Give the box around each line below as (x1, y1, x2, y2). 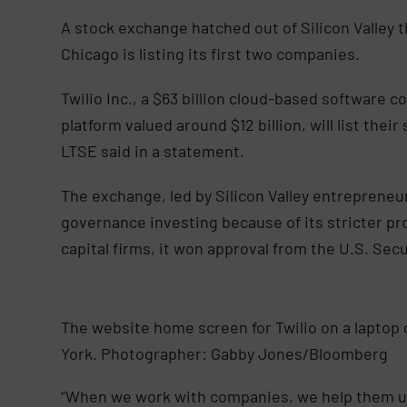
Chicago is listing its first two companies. (61, 43, 361, 64)
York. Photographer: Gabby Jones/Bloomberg (61, 342, 389, 363)
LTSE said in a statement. (61, 140, 245, 161)
